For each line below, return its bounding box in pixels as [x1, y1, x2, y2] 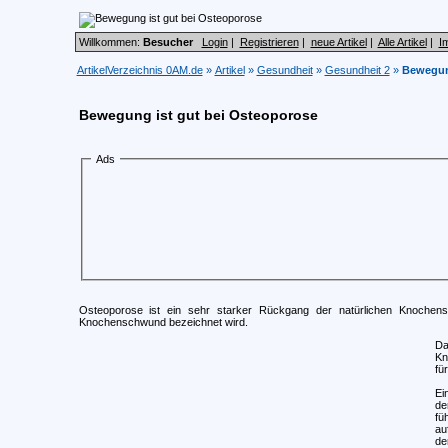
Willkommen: [78, 36, 143, 48]
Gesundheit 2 [324, 64, 390, 76]
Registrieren [239, 36, 299, 48]
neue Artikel [310, 36, 367, 48]
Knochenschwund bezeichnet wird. [78, 315, 248, 328]
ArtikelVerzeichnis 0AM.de [76, 64, 203, 76]
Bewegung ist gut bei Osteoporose [78, 106, 318, 123]
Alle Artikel [377, 36, 427, 48]
